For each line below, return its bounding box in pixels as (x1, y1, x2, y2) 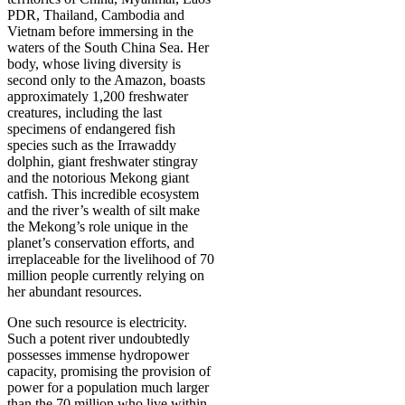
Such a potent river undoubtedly (7, 330, 190, 346)
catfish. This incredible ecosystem (7, 185, 199, 202)
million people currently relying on (7, 267, 204, 283)
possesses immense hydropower (7, 346, 189, 363)
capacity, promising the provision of (7, 363, 211, 379)
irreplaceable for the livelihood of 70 (7, 250, 214, 267)
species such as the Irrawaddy (7, 137, 176, 153)
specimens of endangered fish (7, 120, 175, 137)
